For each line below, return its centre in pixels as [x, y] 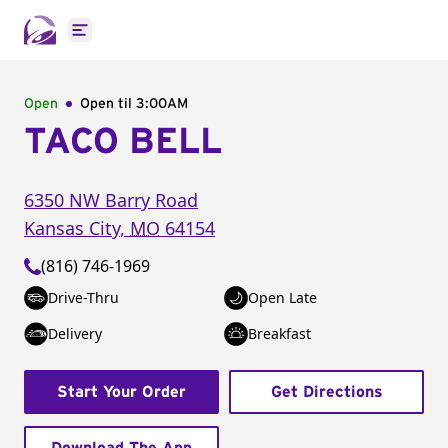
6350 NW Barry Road [111, 200]
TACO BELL [123, 142]
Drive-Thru [83, 297]
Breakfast [279, 333]
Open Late [282, 297]
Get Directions [326, 392]
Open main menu [144, 40]
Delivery [75, 333]
